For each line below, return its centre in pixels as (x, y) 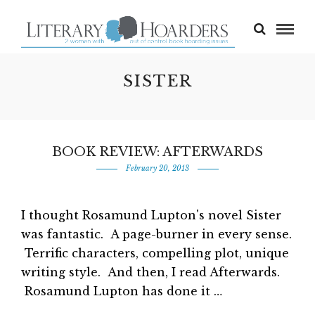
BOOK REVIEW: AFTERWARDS (157, 152)
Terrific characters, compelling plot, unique (155, 253)
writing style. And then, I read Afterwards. (150, 272)
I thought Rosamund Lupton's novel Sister (151, 215)
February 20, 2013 (157, 168)
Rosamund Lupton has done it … (122, 291)
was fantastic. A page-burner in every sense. (156, 234)
